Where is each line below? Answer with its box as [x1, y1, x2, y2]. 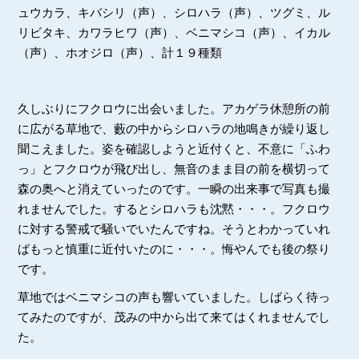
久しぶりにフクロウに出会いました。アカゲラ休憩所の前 [18, 101, 331, 115]
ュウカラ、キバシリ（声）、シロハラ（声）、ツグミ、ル [18, 5, 331, 19]
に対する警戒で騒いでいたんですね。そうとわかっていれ [18, 221, 331, 236]
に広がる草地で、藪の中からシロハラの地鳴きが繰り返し [18, 121, 331, 135]
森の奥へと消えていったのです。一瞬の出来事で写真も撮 [18, 181, 331, 196]
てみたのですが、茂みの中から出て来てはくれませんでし [18, 309, 331, 324]
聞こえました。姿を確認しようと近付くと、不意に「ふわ [18, 141, 331, 155]
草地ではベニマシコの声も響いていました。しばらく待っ [18, 289, 331, 304]
